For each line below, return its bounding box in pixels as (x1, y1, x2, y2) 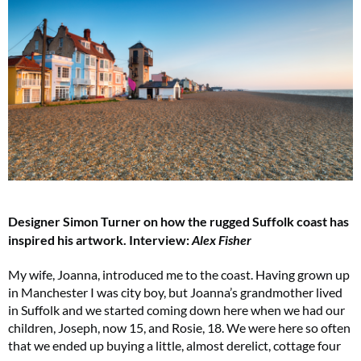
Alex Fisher (192, 231, 251, 247)
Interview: (129, 231, 192, 247)
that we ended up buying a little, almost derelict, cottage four (8, 337, 341, 353)
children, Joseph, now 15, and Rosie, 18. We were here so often (8, 319, 351, 335)
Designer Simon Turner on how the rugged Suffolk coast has (8, 213, 349, 229)
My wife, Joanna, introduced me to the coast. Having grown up (8, 266, 350, 282)
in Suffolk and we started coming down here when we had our (8, 301, 345, 317)
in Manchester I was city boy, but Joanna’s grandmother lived (8, 284, 342, 300)
